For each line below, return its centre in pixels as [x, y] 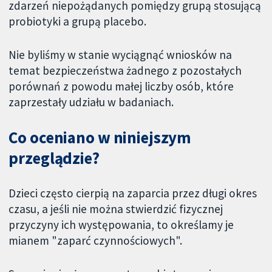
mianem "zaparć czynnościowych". [96, 240]
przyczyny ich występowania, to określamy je [121, 224]
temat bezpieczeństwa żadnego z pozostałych [125, 71]
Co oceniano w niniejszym [100, 137]
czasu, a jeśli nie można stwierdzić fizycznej [116, 209]
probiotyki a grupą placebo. [78, 22]
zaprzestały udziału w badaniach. [91, 102]
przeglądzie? [54, 158]
